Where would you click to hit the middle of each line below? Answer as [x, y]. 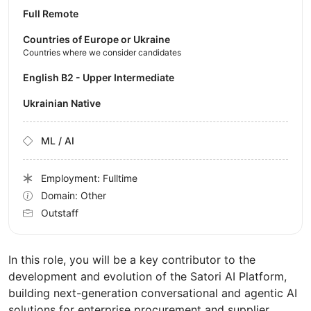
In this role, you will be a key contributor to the [132, 260]
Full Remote [51, 14]
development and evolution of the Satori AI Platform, [148, 277]
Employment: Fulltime [89, 178]
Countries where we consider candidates [102, 53]
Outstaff [60, 213]
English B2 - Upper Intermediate [102, 78]
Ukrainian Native [65, 103]
